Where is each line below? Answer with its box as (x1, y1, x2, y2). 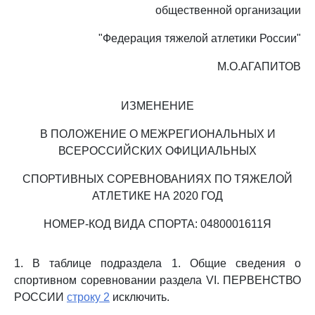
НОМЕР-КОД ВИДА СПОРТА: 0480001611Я (44, 218, 271, 230)
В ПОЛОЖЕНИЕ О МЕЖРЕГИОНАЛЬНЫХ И (39, 128, 276, 140)
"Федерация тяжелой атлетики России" (98, 32, 301, 44)
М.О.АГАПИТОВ (217, 60, 301, 72)
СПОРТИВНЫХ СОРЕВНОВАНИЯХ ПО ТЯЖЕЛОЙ (22, 173, 292, 185)
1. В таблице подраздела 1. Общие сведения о (14, 257, 301, 269)
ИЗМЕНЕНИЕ (121, 100, 194, 112)
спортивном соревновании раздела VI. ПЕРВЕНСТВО (14, 274, 301, 286)
